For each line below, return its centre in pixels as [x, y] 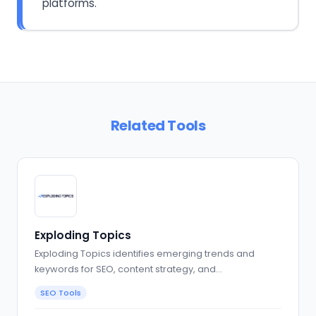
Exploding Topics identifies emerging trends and [145, 253]
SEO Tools [61, 292]
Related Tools [158, 126]
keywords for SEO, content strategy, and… [128, 269]
